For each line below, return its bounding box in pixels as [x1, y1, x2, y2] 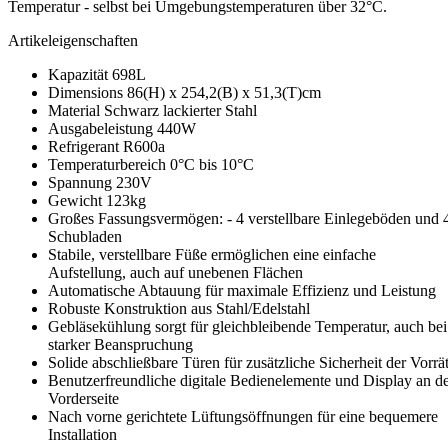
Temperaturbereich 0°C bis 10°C [48, 155, 254, 173]
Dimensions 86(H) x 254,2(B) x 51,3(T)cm [48, 83, 321, 101]
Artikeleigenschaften [8, 31, 138, 49]
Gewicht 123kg [48, 191, 146, 209]
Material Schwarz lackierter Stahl [48, 101, 257, 119]
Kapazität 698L [48, 65, 146, 83]
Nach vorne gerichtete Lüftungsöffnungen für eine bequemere [48, 407, 438, 425]
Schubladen [48, 227, 122, 245]
